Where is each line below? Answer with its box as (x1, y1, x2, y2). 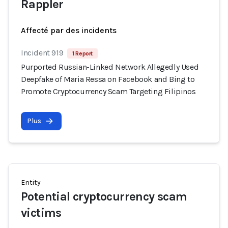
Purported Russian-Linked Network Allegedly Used (21, 62, 199, 72)
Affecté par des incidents (21, 25, 117, 35)
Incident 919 (21, 48, 64, 58)
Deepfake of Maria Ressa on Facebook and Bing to (21, 74, 195, 84)
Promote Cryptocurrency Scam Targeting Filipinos (21, 87, 196, 96)
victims (21, 206, 62, 220)
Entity (21, 178, 41, 187)
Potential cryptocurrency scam (21, 189, 187, 204)
